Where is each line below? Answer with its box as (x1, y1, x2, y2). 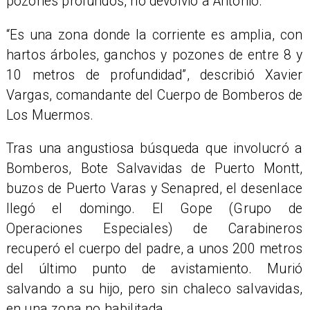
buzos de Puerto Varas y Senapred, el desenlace (6, 180, 303, 197)
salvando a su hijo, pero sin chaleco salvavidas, (6, 280, 303, 297)
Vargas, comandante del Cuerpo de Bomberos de (6, 86, 303, 103)
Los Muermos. (6, 107, 94, 123)
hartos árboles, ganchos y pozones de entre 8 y (6, 46, 303, 63)
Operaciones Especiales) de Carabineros (6, 220, 303, 237)
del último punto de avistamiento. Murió (6, 260, 303, 277)
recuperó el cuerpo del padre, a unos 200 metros (6, 240, 303, 257)
